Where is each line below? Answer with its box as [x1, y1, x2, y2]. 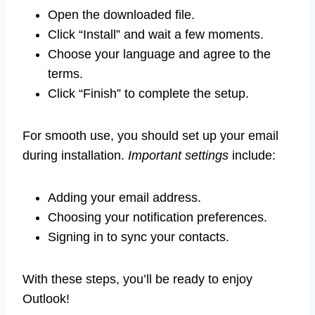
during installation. [22, 148, 128, 162]
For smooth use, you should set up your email [22, 128, 278, 143]
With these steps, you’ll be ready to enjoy [22, 271, 252, 286]
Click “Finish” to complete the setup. [48, 86, 249, 101]
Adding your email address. [48, 190, 201, 205]
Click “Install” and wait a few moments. [48, 27, 264, 41]
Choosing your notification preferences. [48, 210, 267, 224]
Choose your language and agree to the [48, 46, 271, 61]
